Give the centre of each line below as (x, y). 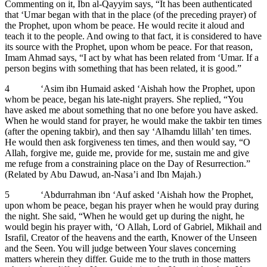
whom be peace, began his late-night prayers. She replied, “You (124, 99)
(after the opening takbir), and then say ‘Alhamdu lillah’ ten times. (128, 131)
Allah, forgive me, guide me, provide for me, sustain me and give (127, 153)
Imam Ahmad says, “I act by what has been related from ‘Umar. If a (132, 57)
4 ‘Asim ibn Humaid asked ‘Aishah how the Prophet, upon (130, 88)
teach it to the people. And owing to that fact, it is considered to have (133, 36)
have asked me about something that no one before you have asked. (131, 110)
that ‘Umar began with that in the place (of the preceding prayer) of (131, 14)
